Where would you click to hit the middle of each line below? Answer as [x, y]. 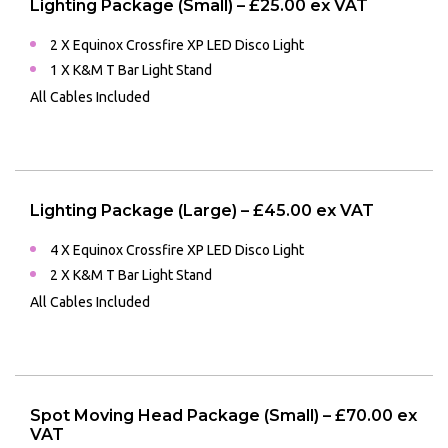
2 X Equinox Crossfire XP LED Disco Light [177, 45]
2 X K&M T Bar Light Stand [131, 275]
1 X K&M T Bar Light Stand [131, 70]
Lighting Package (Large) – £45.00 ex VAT [202, 211]
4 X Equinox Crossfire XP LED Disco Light [177, 250]
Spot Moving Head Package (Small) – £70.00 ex [223, 416]
